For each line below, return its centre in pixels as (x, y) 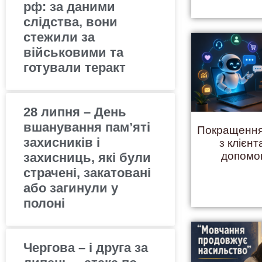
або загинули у (71, 188)
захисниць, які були (87, 157)
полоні (44, 203)
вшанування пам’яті (87, 127)
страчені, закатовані (87, 173)
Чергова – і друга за (86, 247)
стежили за (59, 37)
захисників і (62, 142)
